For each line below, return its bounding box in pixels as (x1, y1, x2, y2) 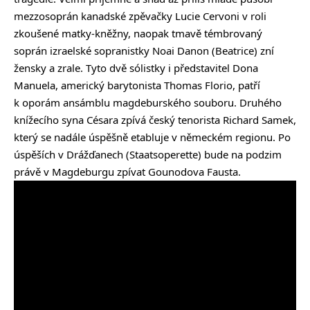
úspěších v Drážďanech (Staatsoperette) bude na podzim (14, 147, 282, 162)
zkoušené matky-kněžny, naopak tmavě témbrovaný (14, 26, 262, 41)
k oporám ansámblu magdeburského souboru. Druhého (14, 95, 282, 110)
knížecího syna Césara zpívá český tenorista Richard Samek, (14, 113, 296, 127)
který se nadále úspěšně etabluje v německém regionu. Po (14, 130, 291, 145)
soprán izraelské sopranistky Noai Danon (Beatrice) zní (14, 44, 274, 58)
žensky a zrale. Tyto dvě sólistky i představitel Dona (14, 61, 258, 75)
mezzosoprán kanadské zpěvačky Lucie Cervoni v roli (14, 9, 266, 24)
